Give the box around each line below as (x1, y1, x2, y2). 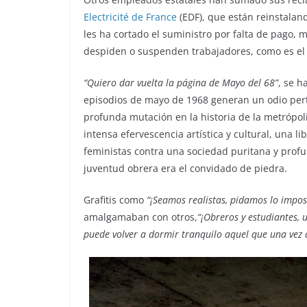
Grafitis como (84, 193, 147, 206)
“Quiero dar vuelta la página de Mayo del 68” (84, 75, 278, 89)
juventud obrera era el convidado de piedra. (84, 161, 287, 175)
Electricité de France (84, 10, 177, 23)
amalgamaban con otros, (84, 210, 197, 223)
